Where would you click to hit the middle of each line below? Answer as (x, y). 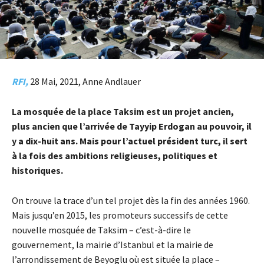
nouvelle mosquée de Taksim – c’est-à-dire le (101, 230)
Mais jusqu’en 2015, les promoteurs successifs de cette (120, 215)
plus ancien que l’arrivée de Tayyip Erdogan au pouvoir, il (132, 126)
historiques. (37, 171)
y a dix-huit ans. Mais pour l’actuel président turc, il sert (130, 141)
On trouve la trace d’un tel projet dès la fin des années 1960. (131, 201)
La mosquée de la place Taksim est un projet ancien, (123, 112)
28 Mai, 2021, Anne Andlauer (85, 82)
